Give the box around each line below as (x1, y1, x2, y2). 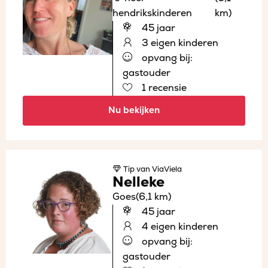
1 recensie (139, 81, 187, 94)
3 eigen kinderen (139, 36, 218, 49)
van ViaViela (135, 164, 182, 174)
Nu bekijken (108, 104, 160, 116)
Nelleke (112, 173, 165, 191)
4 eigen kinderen (139, 220, 218, 233)
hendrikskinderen (112, 7, 192, 19)
